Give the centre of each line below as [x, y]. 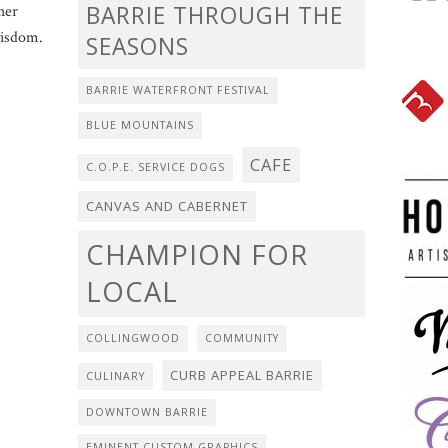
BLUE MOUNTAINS [140, 125]
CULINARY [115, 376]
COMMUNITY [242, 338]
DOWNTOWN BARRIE [147, 412]
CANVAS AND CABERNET [167, 206]
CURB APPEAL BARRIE [242, 375]
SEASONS [137, 47]
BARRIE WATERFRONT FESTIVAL [178, 90]
